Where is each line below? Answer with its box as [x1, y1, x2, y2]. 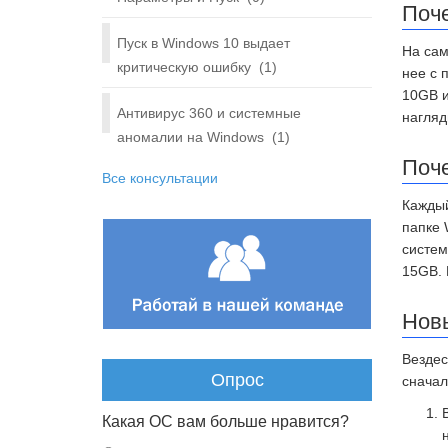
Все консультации [102, 170, 218, 186]
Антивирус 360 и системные [117, 105, 301, 121]
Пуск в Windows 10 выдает [117, 35, 290, 51]
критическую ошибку [117, 59, 251, 75]
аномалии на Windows [117, 129, 264, 145]
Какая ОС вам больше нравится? [102, 413, 349, 430]
